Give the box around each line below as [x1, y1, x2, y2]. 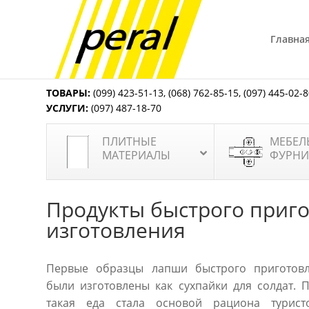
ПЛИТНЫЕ [102, 134, 157, 149]
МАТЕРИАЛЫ [102, 148, 171, 163]
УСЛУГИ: [46, 101, 89, 114]
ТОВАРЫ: [46, 86, 91, 99]
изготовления [46, 216, 186, 244]
